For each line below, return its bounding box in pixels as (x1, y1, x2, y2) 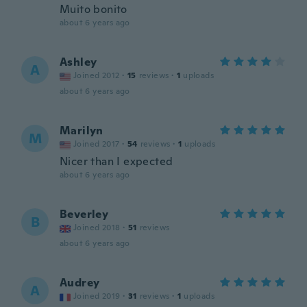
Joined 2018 (73, 222, 121, 233)
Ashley (60, 55, 97, 69)
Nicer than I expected (60, 154, 173, 169)
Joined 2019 (73, 291, 121, 302)
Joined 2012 (73, 70, 120, 81)
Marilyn (60, 123, 103, 138)
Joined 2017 (73, 138, 120, 149)
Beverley (60, 207, 109, 221)
